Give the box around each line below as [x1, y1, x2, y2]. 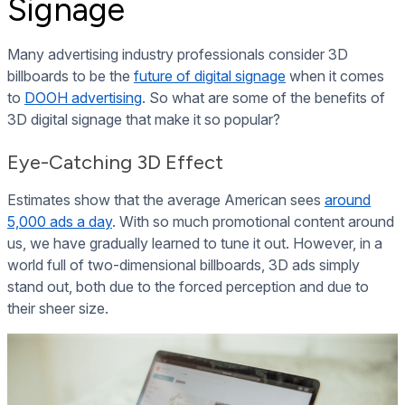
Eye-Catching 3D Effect [7, 150, 223, 175]
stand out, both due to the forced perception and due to [7, 278, 369, 297]
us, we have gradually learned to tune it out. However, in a [7, 234, 382, 253]
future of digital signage [134, 67, 286, 86]
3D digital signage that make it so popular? [7, 110, 280, 129]
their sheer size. [7, 299, 108, 318]
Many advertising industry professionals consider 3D [7, 45, 348, 64]
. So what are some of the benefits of [142, 89, 385, 108]
